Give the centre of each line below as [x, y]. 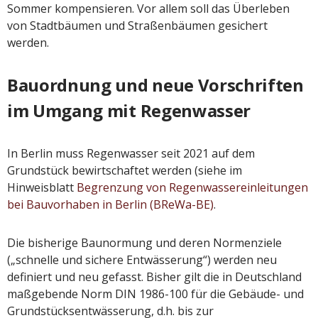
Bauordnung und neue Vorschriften [155, 85]
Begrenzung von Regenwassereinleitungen [192, 188]
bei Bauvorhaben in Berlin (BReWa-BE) [110, 205]
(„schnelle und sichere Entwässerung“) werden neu [142, 260]
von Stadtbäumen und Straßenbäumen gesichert [137, 26]
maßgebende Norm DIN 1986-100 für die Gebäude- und [155, 294]
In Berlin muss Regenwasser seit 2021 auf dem [131, 154]
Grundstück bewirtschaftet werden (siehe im [125, 171]
